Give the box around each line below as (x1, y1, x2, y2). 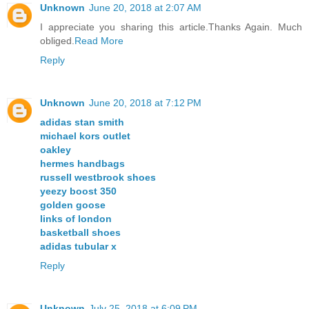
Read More (74, 35, 123, 47)
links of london (40, 213, 112, 225)
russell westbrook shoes (40, 172, 156, 183)
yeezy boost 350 (40, 186, 117, 197)
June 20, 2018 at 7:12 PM (89, 97, 201, 109)
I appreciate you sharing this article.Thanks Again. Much (40, 21, 302, 33)
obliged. (40, 35, 74, 47)
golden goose (40, 199, 106, 211)
